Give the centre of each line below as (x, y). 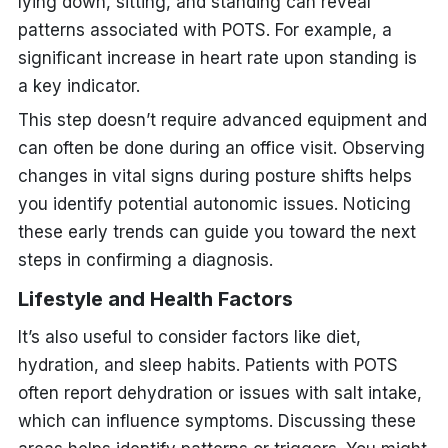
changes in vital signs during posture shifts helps (214, 175)
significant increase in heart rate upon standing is (217, 57)
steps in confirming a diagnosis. (145, 259)
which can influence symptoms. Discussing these (216, 420)
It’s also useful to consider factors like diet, (189, 336)
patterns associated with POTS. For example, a (204, 29)
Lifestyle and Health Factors (155, 298)
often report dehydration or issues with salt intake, (219, 392)
